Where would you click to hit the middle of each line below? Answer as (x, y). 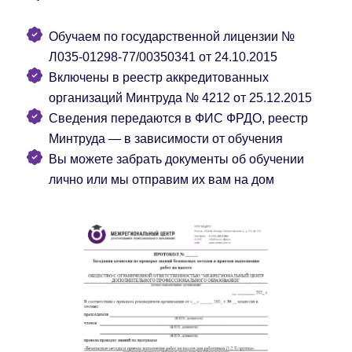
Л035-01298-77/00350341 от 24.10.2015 (163, 57)
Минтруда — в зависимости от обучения (166, 138)
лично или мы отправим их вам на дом (161, 179)
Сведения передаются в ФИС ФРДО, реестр (178, 118)
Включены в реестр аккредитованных (159, 77)
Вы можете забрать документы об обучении (176, 159)
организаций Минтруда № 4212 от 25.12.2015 (180, 97)
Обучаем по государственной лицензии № (172, 36)
